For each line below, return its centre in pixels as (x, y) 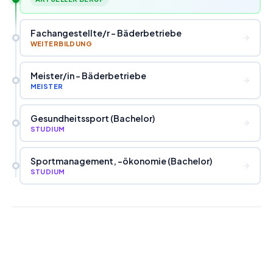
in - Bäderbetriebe (106, 75)
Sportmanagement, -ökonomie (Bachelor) (121, 161)
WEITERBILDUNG (61, 43)
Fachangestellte (66, 33)
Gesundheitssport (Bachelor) (92, 118)
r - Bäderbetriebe (144, 33)
